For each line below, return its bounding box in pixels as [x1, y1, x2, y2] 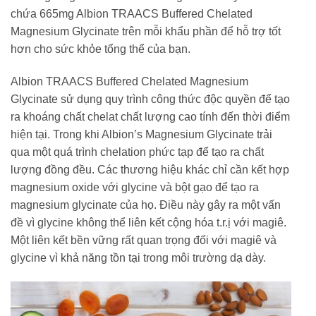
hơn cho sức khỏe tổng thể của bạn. [11, 43, 190, 56]
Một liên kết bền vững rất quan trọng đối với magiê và [11, 234, 276, 247]
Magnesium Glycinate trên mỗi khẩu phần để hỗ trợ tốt [11, 25, 281, 38]
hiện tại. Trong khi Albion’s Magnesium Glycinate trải [11, 128, 272, 141]
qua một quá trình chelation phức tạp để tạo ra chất [11, 146, 264, 159]
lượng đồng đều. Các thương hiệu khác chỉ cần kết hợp [11, 164, 289, 176]
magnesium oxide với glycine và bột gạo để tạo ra [11, 181, 259, 194]
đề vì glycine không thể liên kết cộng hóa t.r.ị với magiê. [11, 217, 286, 229]
